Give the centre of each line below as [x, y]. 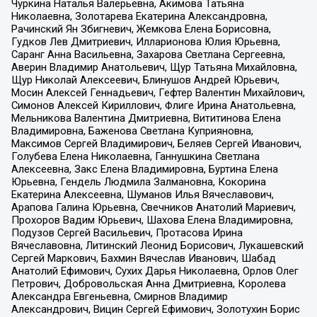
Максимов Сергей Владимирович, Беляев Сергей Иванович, [156, 143]
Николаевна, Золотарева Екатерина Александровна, [139, 16]
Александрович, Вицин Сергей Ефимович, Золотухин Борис [155, 309]
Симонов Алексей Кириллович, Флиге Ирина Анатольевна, [153, 105]
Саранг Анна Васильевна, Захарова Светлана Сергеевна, [148, 54]
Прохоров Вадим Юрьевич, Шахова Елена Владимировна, [152, 220]
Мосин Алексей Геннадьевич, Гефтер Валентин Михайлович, [158, 92]
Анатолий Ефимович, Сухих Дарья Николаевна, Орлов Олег [155, 271]
